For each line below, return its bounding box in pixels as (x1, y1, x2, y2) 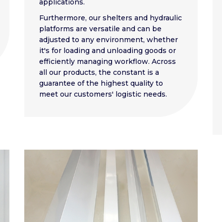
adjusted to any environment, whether (39, 35, 178, 44)
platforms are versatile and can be (39, 24, 162, 33)
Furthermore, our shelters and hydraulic (39, 13, 182, 22)
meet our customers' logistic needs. (39, 89, 167, 99)
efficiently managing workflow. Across (39, 56, 176, 66)
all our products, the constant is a (39, 67, 159, 77)
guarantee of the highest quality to (39, 78, 163, 88)
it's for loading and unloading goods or (39, 46, 176, 55)
